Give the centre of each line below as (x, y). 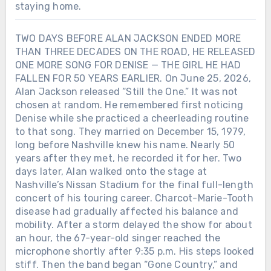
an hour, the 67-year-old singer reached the (118, 238)
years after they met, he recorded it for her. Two (128, 158)
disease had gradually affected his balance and (126, 211)
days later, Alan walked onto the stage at (111, 171)
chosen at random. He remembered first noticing (129, 105)
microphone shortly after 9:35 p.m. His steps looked (134, 251)
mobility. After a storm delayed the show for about (133, 224)
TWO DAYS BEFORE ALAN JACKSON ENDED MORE (128, 38)
